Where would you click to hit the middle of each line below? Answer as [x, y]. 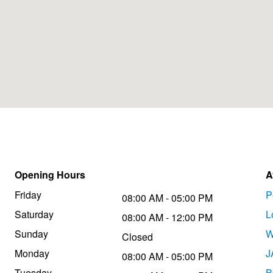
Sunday [31, 234]
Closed [137, 237]
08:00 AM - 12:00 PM [167, 218]
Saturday [34, 214]
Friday [28, 195]
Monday [32, 253]
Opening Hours [50, 175]
